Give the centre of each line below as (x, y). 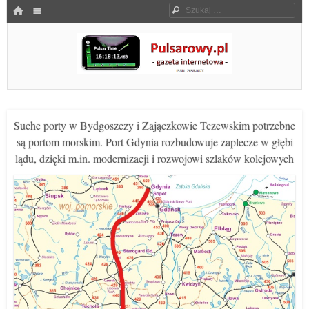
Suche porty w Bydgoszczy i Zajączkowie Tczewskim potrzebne (154, 125)
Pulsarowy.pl (50, 89)
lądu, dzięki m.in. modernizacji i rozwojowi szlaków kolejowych (154, 158)
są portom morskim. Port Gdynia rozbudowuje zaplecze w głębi (154, 142)
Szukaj (196, 10)
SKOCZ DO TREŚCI (44, 29)
